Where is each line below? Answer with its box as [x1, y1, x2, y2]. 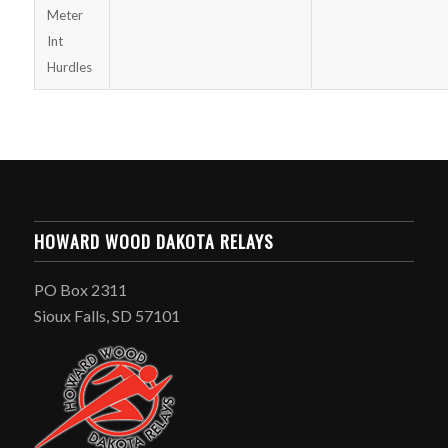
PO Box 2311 [33, 279, 127, 299]
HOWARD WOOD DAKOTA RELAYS [33, 227, 274, 254]
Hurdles [46, 59, 92, 75]
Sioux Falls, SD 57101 [33, 305, 180, 325]
